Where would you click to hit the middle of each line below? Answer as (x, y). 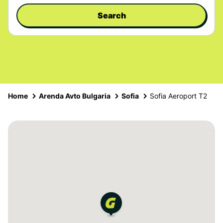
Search (111, 15)
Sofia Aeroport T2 (178, 96)
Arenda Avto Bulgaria (75, 96)
